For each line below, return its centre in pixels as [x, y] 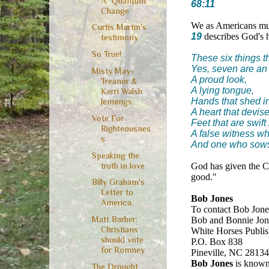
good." [204, 177]
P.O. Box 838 [217, 241]
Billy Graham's [118, 182]
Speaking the [115, 155]
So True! [106, 54]
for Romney [122, 250]
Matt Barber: [114, 219]
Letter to [117, 192]
